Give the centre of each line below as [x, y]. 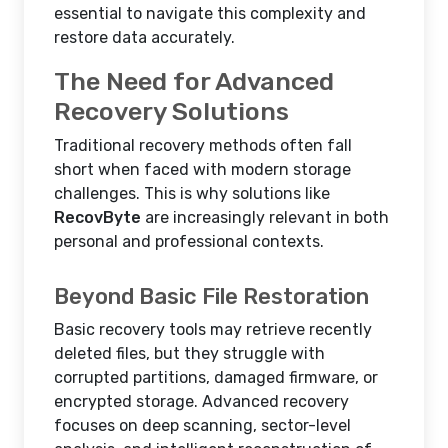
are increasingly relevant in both [265, 217]
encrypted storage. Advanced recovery [201, 401]
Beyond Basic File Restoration [211, 296]
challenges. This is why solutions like [192, 193]
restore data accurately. [144, 37]
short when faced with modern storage [202, 169]
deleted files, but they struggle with [189, 353]
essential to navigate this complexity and [210, 13]
